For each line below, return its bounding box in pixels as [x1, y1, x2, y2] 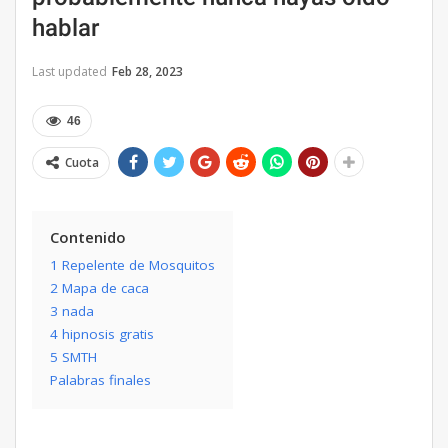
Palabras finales [50, 371, 151, 390]
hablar [32, 14, 99, 43]
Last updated [32, 63, 110, 81]
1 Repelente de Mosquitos [50, 256, 215, 275]
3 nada [50, 302, 94, 321]
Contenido [50, 227, 126, 248]
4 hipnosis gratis [50, 325, 154, 344]
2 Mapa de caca [50, 279, 149, 298]
